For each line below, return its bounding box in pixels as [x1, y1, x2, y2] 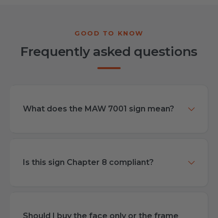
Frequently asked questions [20, 44, 198, 60]
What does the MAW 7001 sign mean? [23, 104, 174, 114]
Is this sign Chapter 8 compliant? [23, 158, 154, 167]
